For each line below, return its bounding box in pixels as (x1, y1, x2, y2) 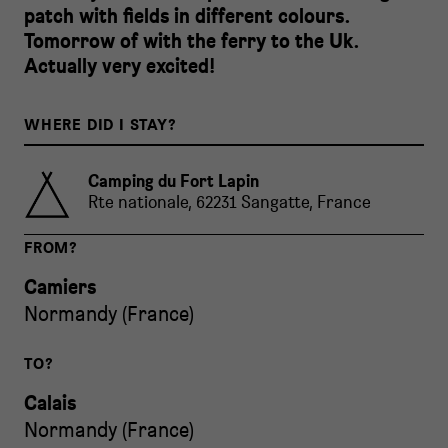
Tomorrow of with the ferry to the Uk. (24, 28, 360, 53)
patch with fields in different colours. (24, 3, 351, 28)
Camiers (24, 274, 96, 299)
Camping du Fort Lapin (88, 169, 259, 192)
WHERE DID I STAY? (24, 114, 177, 134)
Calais (24, 390, 76, 415)
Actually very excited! (24, 53, 215, 78)
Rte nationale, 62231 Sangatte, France (88, 191, 371, 212)
